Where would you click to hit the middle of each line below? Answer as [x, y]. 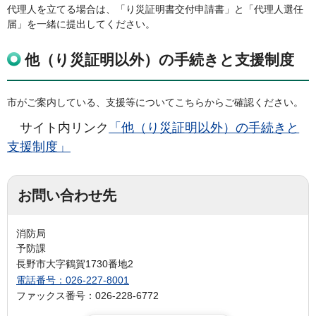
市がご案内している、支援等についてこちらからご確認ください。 [155, 103]
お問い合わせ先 [67, 195]
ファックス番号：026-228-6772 [87, 295]
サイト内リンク [65, 127]
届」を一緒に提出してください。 [81, 24]
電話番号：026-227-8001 [73, 280]
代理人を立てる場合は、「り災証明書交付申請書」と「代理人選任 [155, 10]
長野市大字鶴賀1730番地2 [75, 264]
